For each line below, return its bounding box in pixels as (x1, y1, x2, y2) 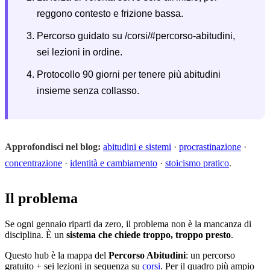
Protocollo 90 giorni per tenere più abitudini (37, 69, 221, 80)
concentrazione (5, 157, 62, 168)
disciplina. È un (5, 229, 66, 240)
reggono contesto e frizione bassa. (37, 8, 183, 19)
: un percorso (186, 250, 235, 260)
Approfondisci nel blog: (5, 141, 101, 152)
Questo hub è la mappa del (5, 250, 108, 260)
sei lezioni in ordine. (37, 46, 122, 57)
